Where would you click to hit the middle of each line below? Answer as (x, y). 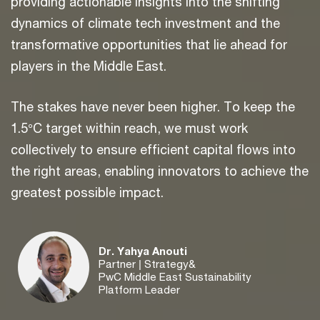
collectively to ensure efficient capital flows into (153, 149)
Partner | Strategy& (147, 264)
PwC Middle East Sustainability (175, 276)
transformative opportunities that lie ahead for (149, 44)
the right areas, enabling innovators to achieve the (160, 171)
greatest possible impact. (87, 192)
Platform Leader (139, 289)
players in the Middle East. (90, 66)
